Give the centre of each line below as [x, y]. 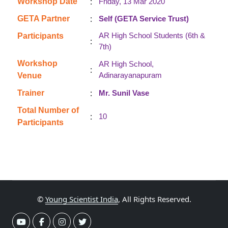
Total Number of [48, 110]
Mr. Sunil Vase [124, 93]
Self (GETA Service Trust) [144, 19]
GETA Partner [44, 19]
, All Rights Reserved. [154, 199]
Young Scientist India [81, 199]
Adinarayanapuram [130, 75]
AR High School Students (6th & [152, 35]
